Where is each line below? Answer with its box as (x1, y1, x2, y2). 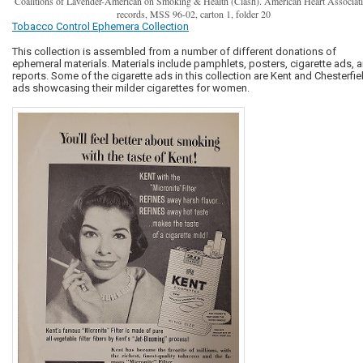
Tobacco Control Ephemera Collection (12, 20, 189, 33)
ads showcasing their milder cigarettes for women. (12, 82, 250, 95)
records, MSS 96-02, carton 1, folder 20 (117, 7, 271, 21)
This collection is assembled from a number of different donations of (12, 45, 336, 58)
